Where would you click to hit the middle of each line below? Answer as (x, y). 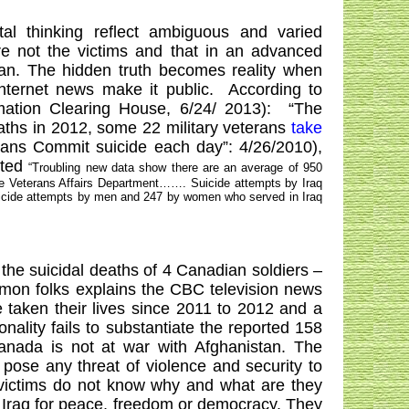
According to (275, 89)
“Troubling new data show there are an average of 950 (176, 167)
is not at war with (119, 346)
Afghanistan (238, 346)
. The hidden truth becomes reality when (169, 70)
